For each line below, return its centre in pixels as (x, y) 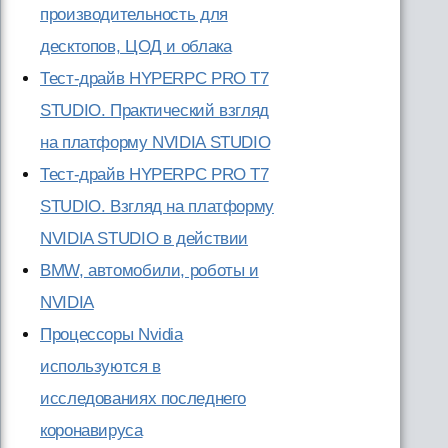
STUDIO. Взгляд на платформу (157, 206)
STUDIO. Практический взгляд (154, 110)
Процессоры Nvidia (111, 334)
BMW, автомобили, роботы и (149, 270)
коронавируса (91, 430)
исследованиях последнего (143, 398)
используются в (100, 366)
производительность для (134, 14)
